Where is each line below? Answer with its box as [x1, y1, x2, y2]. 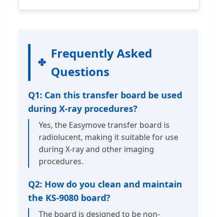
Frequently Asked [51, 45, 152, 61]
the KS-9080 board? [28, 191, 110, 203]
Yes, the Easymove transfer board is [39, 119, 170, 130]
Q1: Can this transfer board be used [28, 89, 182, 101]
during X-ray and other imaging [39, 143, 154, 155]
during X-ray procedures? [28, 102, 138, 114]
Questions [51, 63, 109, 79]
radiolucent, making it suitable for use [39, 131, 178, 142]
